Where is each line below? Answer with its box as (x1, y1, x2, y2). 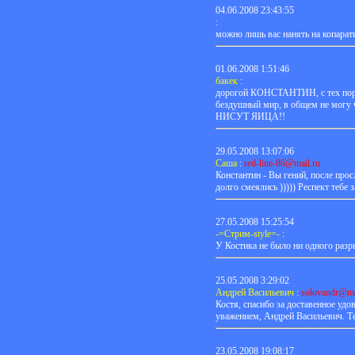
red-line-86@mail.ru (244, 157, 320, 169)
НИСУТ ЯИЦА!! (216, 110, 285, 122)
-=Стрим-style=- (216, 227, 280, 239)
